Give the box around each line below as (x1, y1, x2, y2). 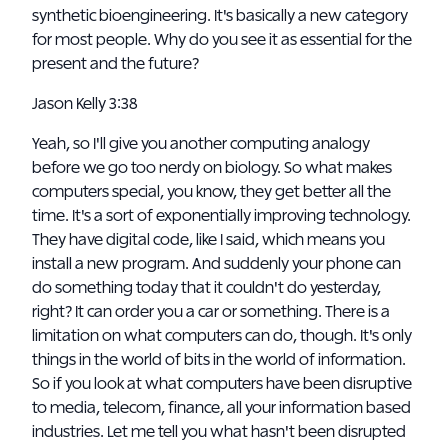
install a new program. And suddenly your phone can (32, 256, 401, 272)
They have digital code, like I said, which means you (32, 232, 385, 248)
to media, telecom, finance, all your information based (32, 400, 411, 416)
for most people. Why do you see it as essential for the (32, 32, 412, 48)
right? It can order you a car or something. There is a (32, 304, 390, 320)
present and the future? (32, 56, 199, 72)
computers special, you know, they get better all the (32, 184, 391, 200)
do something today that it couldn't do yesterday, (32, 280, 381, 296)
